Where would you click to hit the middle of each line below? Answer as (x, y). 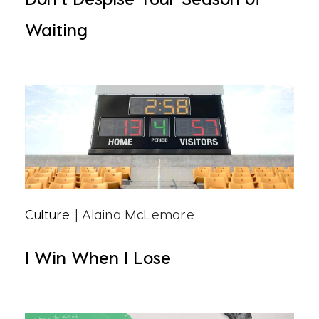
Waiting (56, 30)
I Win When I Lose (98, 258)
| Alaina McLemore (132, 214)
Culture (48, 214)
